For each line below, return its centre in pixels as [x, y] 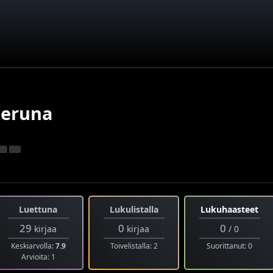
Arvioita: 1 [38, 257]
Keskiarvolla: [33, 246]
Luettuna [38, 209]
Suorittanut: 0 [229, 246]
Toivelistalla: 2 [134, 246]
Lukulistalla [134, 209]
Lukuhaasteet [229, 209]
